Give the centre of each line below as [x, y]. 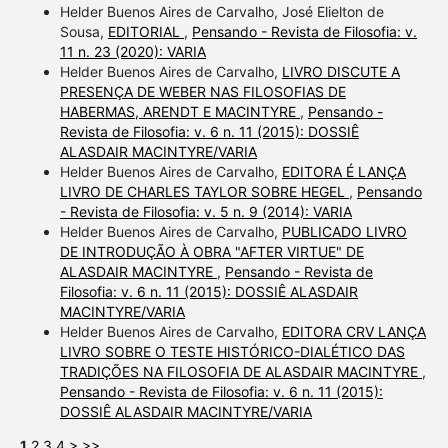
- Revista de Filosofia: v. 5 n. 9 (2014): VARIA [205, 211]
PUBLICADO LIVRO [344, 231]
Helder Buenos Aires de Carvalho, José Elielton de [221, 11]
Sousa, [83, 31]
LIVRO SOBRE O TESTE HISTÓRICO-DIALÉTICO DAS [232, 351]
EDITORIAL [145, 31]
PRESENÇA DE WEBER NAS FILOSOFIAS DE [202, 91]
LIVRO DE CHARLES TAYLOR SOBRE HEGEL [204, 191]
